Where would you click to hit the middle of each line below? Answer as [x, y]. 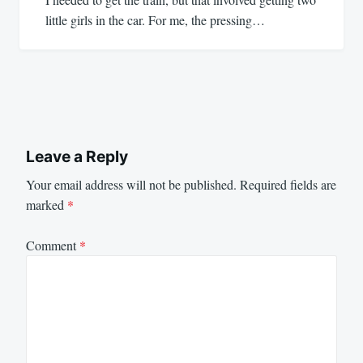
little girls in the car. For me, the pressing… [155, 20]
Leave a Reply [77, 157]
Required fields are [288, 184]
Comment [53, 246]
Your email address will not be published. [131, 184]
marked [47, 204]
